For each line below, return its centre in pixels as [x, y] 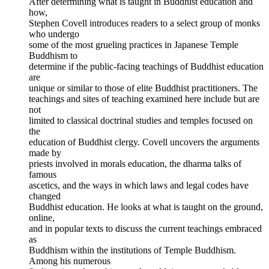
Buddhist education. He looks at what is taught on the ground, [146, 207]
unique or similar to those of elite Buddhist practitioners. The [143, 88]
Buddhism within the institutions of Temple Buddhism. [132, 250]
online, [42, 218]
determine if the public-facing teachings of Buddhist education [146, 67]
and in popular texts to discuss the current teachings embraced [145, 229]
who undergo [54, 34]
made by [45, 153]
